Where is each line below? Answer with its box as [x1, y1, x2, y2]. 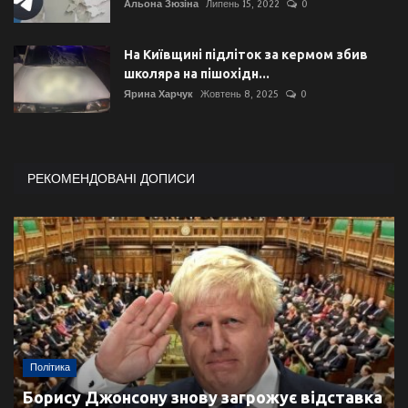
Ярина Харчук [124, 88, 193, 101]
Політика [29, 362, 70, 374]
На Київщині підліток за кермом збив [124, 47, 368, 63]
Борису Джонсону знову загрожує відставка [23, 387, 382, 406]
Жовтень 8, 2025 [200, 88, 279, 101]
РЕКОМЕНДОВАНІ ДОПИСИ [27, 171, 195, 187]
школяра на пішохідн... [124, 66, 270, 82]
